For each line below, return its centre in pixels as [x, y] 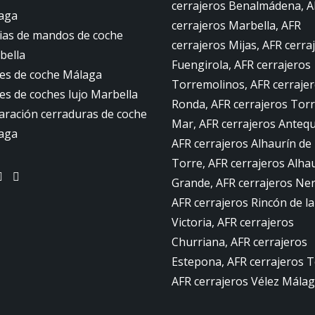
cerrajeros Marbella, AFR [236, 25]
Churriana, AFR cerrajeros [239, 242]
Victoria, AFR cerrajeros [233, 222]
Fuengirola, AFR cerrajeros [241, 65]
